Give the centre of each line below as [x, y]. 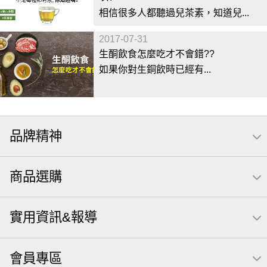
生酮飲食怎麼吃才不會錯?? [156, 54]
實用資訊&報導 [53, 218]
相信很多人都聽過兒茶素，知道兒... [174, 13]
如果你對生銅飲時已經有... [155, 69]
